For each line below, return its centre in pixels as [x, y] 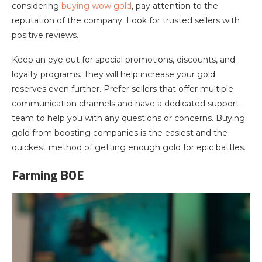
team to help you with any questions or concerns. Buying [128, 118]
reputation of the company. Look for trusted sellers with [126, 20]
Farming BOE [48, 175]
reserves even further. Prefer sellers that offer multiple [123, 89]
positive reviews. [45, 35]
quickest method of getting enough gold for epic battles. [129, 147]
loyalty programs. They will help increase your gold [113, 74]
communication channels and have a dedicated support [125, 104]
